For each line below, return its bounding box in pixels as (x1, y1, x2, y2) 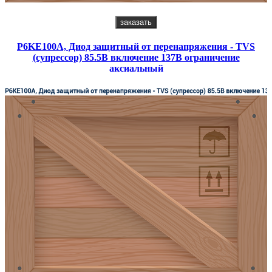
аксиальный (109, 63, 163, 74)
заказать (120, 18, 152, 27)
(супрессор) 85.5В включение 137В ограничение (32, 52, 240, 63)
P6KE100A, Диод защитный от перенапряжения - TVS (17, 41, 255, 52)
